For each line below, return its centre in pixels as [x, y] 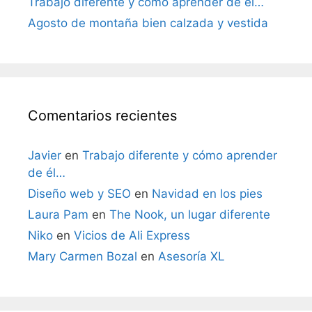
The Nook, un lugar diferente [190, 214]
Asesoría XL [192, 256]
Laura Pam [58, 214]
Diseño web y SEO [79, 194]
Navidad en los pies [207, 194]
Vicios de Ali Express [132, 235]
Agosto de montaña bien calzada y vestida [148, 23]
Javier [45, 155]
